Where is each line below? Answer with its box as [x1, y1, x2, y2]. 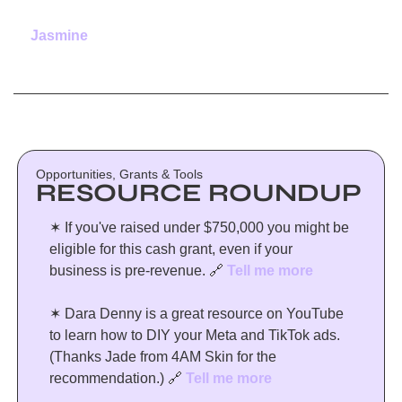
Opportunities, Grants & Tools [36, 167, 203, 181]
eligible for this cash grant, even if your [49, 241, 293, 257]
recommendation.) [49, 371, 168, 386]
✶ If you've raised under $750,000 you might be [49, 220, 349, 235]
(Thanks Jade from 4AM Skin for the [49, 349, 276, 364]
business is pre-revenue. [49, 263, 209, 278]
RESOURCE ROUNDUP [36, 178, 362, 208]
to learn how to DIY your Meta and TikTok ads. [49, 328, 340, 343]
